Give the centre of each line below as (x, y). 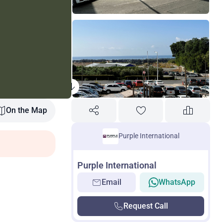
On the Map (26, 110)
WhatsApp (177, 182)
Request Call (146, 206)
